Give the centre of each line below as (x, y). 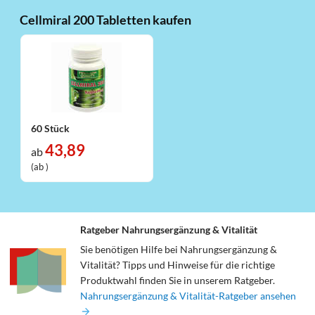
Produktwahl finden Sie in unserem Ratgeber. (178, 281)
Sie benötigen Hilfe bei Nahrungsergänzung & (179, 250)
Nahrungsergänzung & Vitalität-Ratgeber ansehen (188, 296)
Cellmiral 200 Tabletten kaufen (106, 20)
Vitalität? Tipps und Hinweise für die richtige (178, 265)
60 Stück (50, 128)
